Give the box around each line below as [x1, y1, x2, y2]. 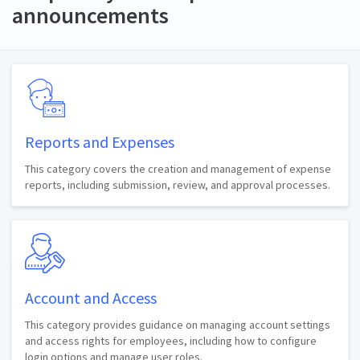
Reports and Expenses [25, 131, 174, 152]
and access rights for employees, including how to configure [25, 333, 317, 348]
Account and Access [25, 287, 157, 308]
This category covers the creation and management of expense [25, 161, 331, 176]
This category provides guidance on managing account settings [25, 317, 330, 332]
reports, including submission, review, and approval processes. [25, 177, 330, 192]
